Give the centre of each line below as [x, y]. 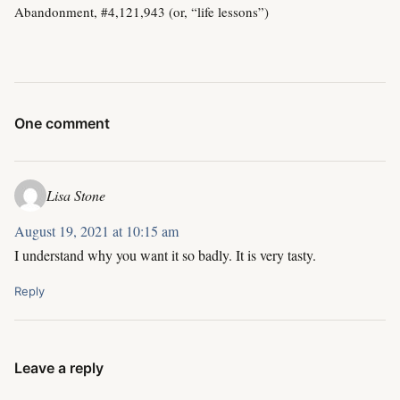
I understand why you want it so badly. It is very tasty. [165, 254]
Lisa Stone [76, 196]
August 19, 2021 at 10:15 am [96, 230]
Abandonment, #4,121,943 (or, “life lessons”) [142, 12]
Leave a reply [59, 367]
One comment [62, 123]
